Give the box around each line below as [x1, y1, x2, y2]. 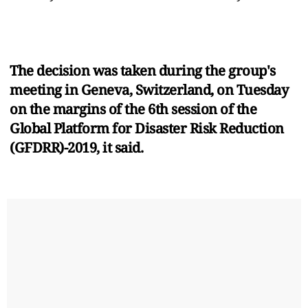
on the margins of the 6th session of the [10, 99, 256, 118]
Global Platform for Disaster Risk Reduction [10, 118, 284, 137]
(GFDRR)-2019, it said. [10, 137, 146, 157]
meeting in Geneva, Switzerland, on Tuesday [10, 80, 288, 99]
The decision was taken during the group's [10, 60, 276, 80]
